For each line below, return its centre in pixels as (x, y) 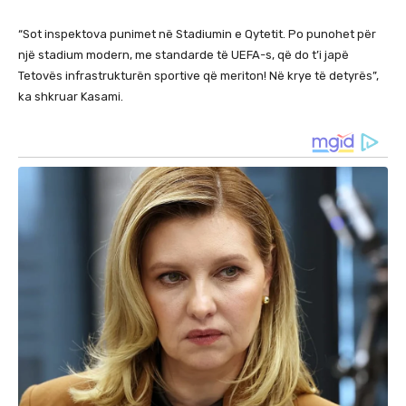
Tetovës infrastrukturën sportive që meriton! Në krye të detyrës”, (198, 76)
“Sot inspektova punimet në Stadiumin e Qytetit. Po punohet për (197, 34)
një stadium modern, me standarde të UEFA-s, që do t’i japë (184, 55)
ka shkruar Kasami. (71, 97)
